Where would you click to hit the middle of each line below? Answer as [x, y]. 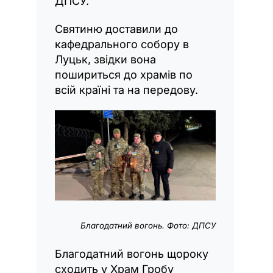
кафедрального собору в [122, 44]
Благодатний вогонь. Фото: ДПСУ [148, 226]
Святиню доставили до [116, 29]
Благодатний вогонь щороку [132, 254]
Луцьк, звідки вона [105, 60]
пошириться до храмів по [124, 75]
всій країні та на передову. [126, 90]
